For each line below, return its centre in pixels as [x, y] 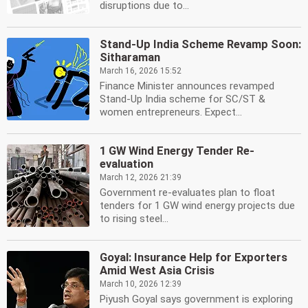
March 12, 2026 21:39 [141, 177]
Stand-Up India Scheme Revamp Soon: [200, 44]
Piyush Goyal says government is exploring [196, 299]
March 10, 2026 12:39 [141, 284]
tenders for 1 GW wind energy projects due [197, 206]
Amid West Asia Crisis [157, 271]
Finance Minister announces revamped [187, 86]
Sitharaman [130, 57]
